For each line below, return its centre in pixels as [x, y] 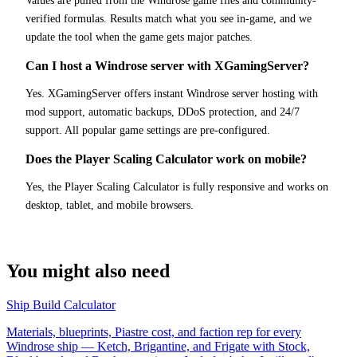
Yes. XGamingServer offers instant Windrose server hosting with [172, 94]
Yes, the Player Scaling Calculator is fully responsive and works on [177, 187]
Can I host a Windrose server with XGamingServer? [167, 66]
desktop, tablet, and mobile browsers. [110, 206]
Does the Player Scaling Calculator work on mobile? [166, 159]
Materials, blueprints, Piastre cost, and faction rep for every [154, 332]
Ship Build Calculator [61, 305]
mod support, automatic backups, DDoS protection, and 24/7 [163, 112]
